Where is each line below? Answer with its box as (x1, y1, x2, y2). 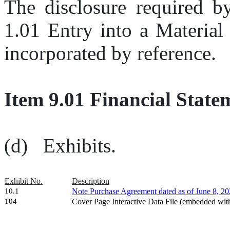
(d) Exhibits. (4, 135, 116, 157)
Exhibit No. (5, 177, 43, 186)
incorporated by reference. (4, 42, 216, 65)
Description (72, 177, 109, 186)
